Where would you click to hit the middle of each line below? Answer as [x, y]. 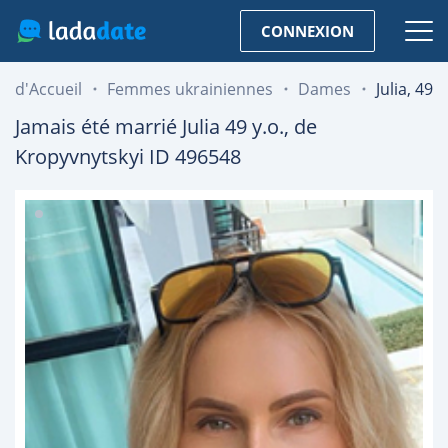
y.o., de [282, 126]
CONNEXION [307, 30]
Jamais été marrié [98, 126]
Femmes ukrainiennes [190, 89]
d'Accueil [48, 89]
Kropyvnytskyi [79, 156]
